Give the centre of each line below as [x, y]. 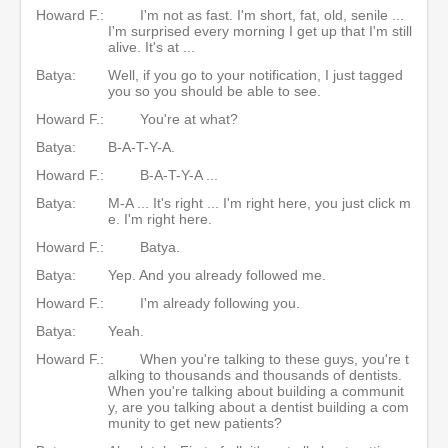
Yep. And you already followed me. [219, 274]
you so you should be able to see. [214, 90]
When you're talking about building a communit [256, 390]
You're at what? [189, 118]
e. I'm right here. [160, 218]
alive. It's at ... [151, 46]
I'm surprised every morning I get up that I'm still [260, 30]
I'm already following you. [220, 302]
